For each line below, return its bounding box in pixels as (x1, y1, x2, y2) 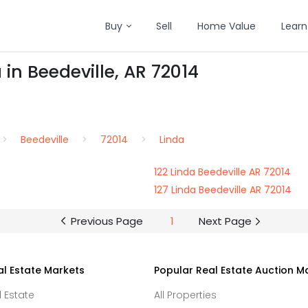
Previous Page (70, 214, 143, 228)
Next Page (198, 214, 252, 228)
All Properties (154, 288, 217, 302)
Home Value (197, 19, 256, 33)
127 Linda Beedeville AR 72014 (154, 183, 291, 197)
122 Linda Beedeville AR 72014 (154, 165, 291, 179)
